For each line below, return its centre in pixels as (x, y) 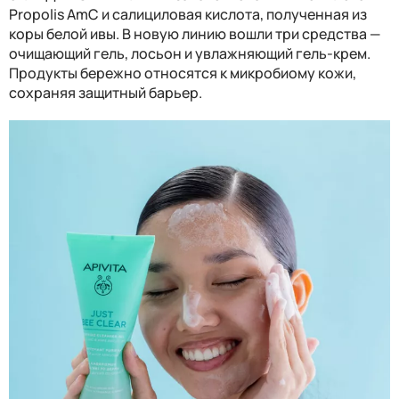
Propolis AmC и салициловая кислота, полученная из (188, 14)
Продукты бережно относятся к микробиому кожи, (183, 73)
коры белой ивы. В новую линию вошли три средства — (195, 33)
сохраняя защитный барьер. (106, 92)
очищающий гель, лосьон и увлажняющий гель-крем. (190, 53)
